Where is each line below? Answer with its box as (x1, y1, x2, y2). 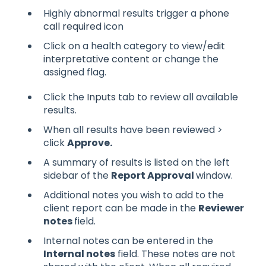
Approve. (67, 135, 112, 150)
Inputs (87, 90, 116, 104)
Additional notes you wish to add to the (43, 188, 224, 202)
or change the (150, 52, 218, 66)
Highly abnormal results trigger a (43, 6, 199, 20)
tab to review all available (116, 90, 238, 104)
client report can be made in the (43, 201, 198, 216)
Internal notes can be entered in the (43, 234, 213, 248)
